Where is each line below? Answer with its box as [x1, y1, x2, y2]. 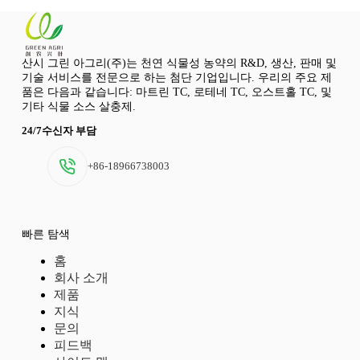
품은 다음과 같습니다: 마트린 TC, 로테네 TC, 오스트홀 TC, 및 [21, 86, 332, 99]
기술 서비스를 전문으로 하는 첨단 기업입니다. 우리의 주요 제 [21, 72, 332, 84]
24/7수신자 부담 [21, 124, 96, 137]
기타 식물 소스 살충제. [21, 100, 136, 113]
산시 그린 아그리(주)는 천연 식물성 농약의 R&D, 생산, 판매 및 [21, 57, 337, 70]
